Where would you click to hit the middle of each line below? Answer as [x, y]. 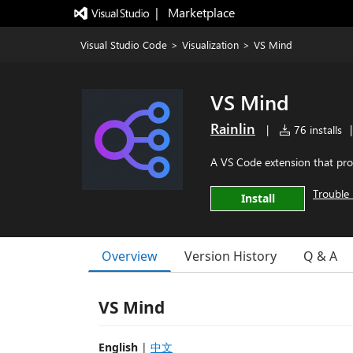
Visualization [210, 45]
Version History [230, 256]
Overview [130, 256]
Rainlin [233, 128]
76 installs [316, 130]
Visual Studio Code [124, 45]
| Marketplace [195, 12]
